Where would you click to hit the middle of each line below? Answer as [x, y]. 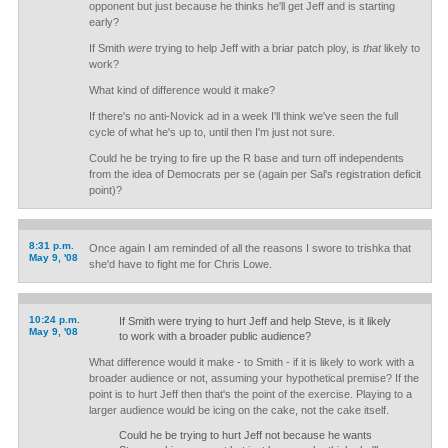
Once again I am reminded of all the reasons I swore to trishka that [249, 248]
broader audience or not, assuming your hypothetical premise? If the [253, 378]
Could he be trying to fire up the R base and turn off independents [246, 158]
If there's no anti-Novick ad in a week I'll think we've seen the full [243, 116]
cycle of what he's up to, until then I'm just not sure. [211, 132]
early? [103, 22]
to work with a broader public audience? [214, 336]
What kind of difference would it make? [181, 90]
